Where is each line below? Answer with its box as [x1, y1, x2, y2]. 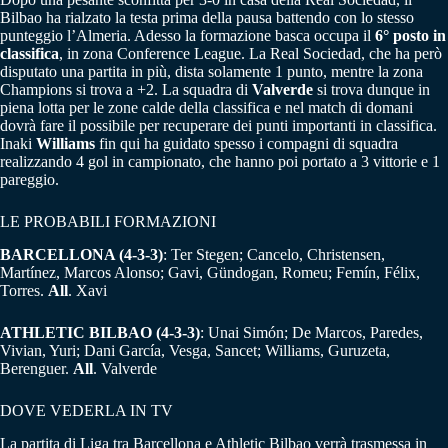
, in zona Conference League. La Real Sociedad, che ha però [59, 45, 442, 63]
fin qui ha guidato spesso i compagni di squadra [95, 135, 398, 153]
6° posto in [375, 27, 446, 45]
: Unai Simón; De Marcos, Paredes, [200, 324, 423, 342]
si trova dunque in [313, 81, 430, 99]
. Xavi [68, 282, 107, 300]
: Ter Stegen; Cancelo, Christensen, [163, 246, 385, 264]
